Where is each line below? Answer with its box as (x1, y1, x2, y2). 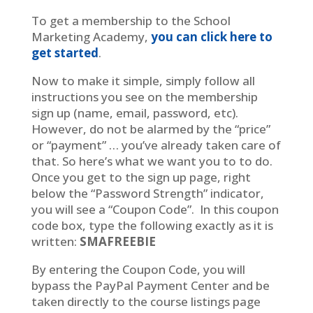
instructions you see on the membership (31, 88, 258, 105)
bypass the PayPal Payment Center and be (31, 277, 270, 293)
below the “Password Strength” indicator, (31, 184, 264, 201)
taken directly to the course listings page (31, 293, 261, 310)
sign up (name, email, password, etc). (31, 104, 238, 121)
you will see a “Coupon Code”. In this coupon (31, 201, 279, 217)
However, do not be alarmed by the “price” (31, 120, 270, 137)
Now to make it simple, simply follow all (31, 72, 255, 89)
